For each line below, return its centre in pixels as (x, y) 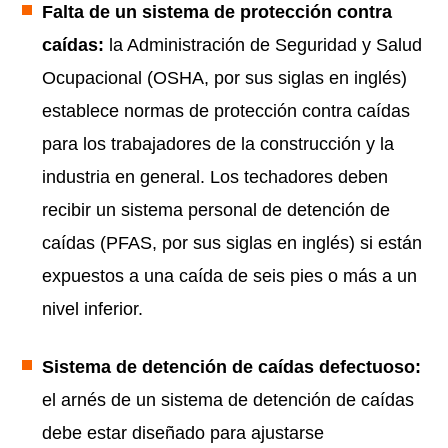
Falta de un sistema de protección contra (217, 12)
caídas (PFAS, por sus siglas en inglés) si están (232, 243)
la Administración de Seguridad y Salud (265, 45)
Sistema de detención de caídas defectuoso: (231, 367)
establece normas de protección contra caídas (226, 111)
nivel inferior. (92, 309)
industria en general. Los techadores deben (215, 177)
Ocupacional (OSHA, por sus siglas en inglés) (224, 78)
